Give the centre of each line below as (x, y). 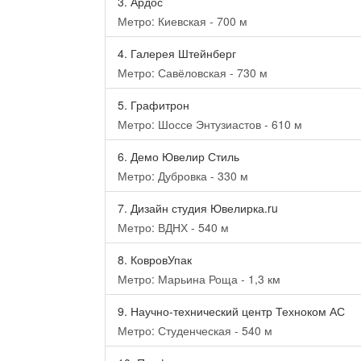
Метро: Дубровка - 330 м (183, 176)
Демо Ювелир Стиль (183, 156)
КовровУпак (160, 259)
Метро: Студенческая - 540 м (195, 330)
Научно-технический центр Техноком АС (236, 311)
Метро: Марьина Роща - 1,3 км (199, 279)
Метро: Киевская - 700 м (183, 21)
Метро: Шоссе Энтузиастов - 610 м (210, 124)
